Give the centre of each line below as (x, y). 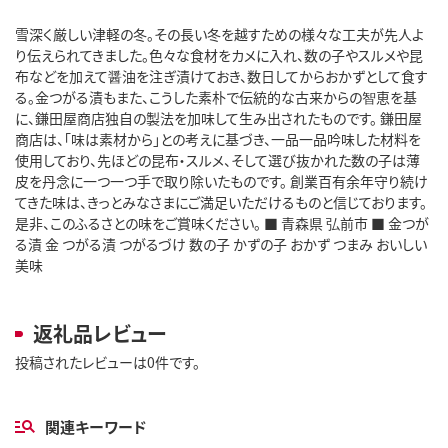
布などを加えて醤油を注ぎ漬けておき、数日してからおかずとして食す (221, 75)
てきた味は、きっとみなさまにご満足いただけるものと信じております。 (221, 201)
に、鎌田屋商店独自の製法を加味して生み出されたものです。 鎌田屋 (218, 117)
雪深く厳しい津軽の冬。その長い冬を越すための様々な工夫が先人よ (219, 33)
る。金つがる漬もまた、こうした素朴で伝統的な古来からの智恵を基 (216, 96)
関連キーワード (95, 426)
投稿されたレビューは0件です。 (107, 361)
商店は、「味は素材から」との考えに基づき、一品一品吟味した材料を (218, 138)
